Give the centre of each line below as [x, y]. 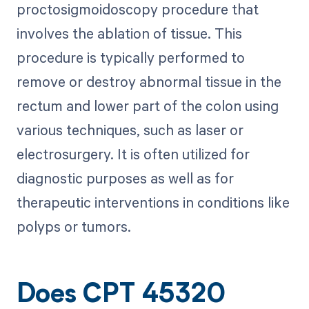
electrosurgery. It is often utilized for [133, 154]
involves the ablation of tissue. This [129, 33]
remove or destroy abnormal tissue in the [149, 82]
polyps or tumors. [73, 227]
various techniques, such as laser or [130, 130]
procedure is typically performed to [130, 58]
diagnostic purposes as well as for [125, 178]
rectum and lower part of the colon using [147, 106]
